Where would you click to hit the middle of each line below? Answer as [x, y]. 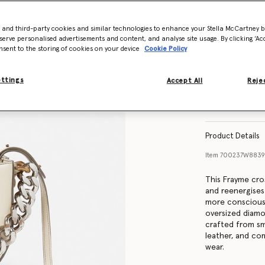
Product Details [233, 136]
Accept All [185, 81]
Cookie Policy [166, 49]
